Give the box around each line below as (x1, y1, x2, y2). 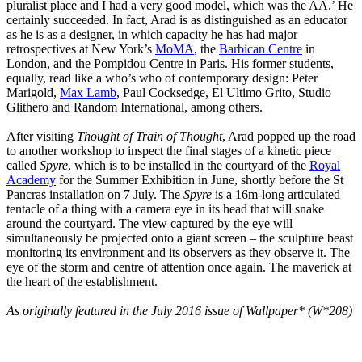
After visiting (6, 129, 77, 144)
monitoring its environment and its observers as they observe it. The (6, 246, 350, 260)
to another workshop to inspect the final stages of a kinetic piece (6, 144, 331, 158)
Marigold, (6, 86, 60, 100)
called (6, 158, 40, 173)
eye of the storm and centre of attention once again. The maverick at (6, 260, 351, 275)
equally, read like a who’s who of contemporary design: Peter (6, 71, 318, 86)
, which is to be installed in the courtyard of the (68, 158, 309, 173)
